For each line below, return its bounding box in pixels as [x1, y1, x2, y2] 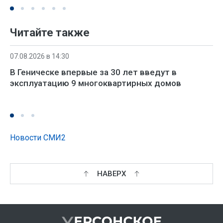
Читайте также [10, 26, 90, 39]
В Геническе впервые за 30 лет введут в [10, 67, 177, 77]
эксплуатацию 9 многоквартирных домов [10, 78, 181, 88]
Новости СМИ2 [10, 132, 66, 142]
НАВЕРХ [97, 169, 126, 178]
